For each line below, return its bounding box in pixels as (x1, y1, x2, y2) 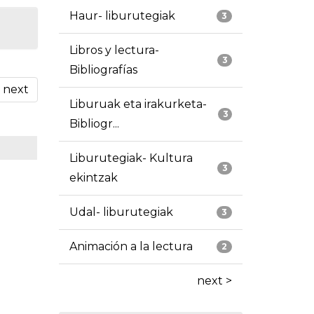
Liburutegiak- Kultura (69, 151, 193, 165)
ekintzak (69, 171, 118, 185)
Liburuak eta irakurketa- (69, 97, 207, 111)
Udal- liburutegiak (69, 205, 173, 219)
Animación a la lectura (69, 240, 193, 254)
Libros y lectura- (69, 43, 159, 57)
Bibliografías (69, 63, 137, 77)
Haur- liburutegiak (69, 9, 175, 23)
